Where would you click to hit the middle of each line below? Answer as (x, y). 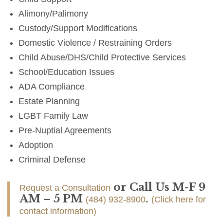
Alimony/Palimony (54, 14)
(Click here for (179, 200)
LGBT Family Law (54, 116)
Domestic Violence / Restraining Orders (95, 43)
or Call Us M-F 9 (158, 187)
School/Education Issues (67, 72)
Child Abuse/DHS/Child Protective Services (102, 58)
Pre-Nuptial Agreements (65, 131)
